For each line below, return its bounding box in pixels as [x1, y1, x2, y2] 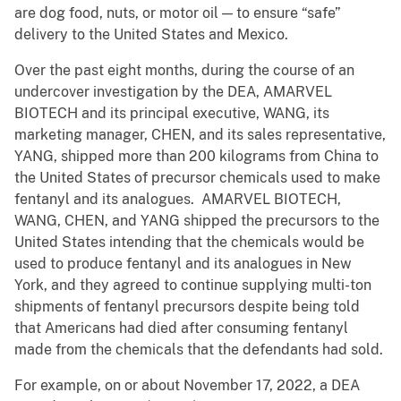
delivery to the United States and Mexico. [14, 26, 292, 44]
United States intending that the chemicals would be [14, 234, 364, 252]
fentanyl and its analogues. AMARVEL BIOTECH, [14, 191, 341, 209]
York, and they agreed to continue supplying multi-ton [14, 277, 371, 294]
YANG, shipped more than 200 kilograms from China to [14, 148, 379, 166]
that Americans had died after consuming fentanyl [14, 320, 348, 337]
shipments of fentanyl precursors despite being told [14, 298, 360, 316]
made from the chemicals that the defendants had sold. [14, 341, 387, 359]
